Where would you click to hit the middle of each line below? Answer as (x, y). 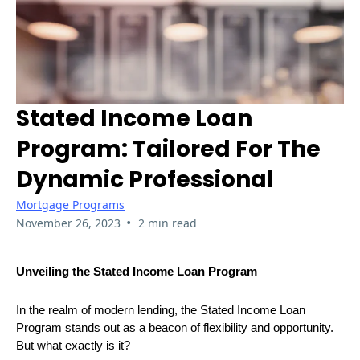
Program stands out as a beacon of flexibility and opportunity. (175, 328)
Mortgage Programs (70, 204)
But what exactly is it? (73, 346)
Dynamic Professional (145, 179)
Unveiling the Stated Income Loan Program (137, 271)
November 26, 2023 (68, 223)
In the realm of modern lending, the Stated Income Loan (161, 311)
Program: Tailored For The (168, 149)
